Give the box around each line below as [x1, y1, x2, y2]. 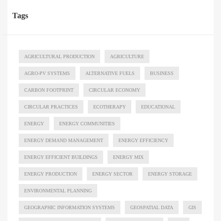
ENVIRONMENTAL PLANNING [24, 188, 92, 194]
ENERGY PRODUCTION [24, 171, 77, 177]
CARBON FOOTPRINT [24, 87, 74, 93]
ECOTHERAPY [93, 104, 126, 110]
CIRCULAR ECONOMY [89, 87, 140, 93]
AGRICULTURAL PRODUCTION [24, 54, 95, 60]
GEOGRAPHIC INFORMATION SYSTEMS [24, 205, 115, 211]
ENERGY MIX [113, 154, 144, 160]
